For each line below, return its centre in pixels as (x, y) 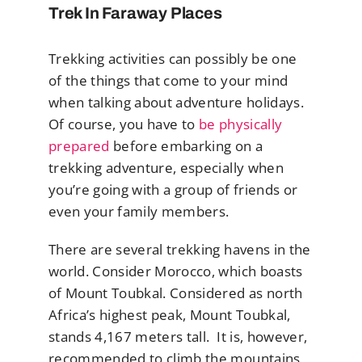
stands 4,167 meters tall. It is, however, (178, 336)
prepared (79, 145)
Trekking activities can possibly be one (173, 58)
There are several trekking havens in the (180, 249)
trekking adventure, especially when (166, 167)
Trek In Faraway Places (135, 13)
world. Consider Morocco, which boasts (176, 271)
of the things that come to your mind (168, 80)
